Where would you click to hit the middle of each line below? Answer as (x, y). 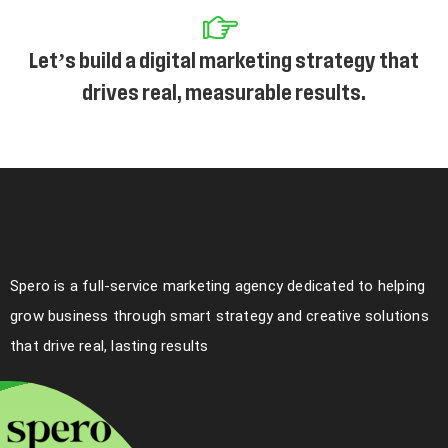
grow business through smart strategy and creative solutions (219, 316)
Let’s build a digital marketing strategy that (224, 62)
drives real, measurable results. (224, 94)
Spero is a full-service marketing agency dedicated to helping (218, 286)
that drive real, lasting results (109, 346)
